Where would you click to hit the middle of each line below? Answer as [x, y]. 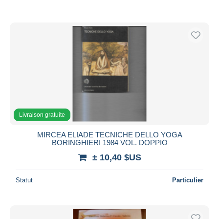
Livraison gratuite [42, 115]
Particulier [188, 180]
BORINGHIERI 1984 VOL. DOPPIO [109, 142]
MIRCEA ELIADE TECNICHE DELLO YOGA [109, 134]
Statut [24, 180]
